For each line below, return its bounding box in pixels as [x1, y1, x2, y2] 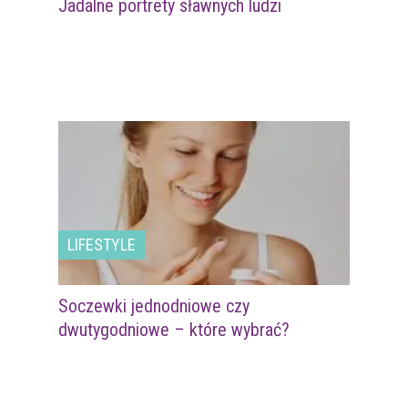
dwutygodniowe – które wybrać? [58, 318, 290, 341]
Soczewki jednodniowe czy [58, 294, 250, 317]
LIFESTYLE [67, 234, 136, 254]
